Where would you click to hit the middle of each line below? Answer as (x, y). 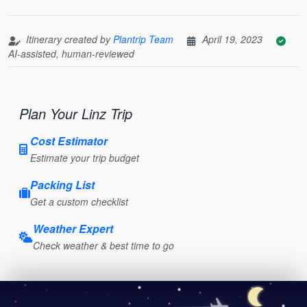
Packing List (62, 184)
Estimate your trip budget (85, 157)
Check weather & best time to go (103, 245)
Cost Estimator (69, 140)
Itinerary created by (68, 39)
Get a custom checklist (79, 201)
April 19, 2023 (232, 39)
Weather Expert (73, 228)
